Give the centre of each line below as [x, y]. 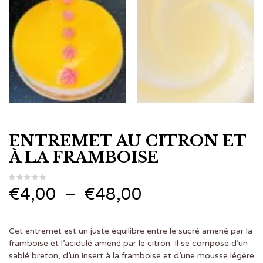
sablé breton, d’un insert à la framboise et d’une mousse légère [131, 255]
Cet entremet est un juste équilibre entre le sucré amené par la [131, 231]
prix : [160, 243]
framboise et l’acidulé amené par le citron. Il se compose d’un [128, 243]
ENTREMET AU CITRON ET [127, 141]
